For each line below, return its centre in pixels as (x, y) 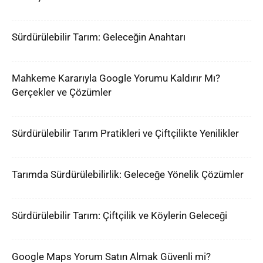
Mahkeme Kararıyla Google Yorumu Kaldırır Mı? (116, 78)
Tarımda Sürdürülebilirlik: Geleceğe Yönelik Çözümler (128, 174)
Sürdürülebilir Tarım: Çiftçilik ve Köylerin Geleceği (119, 215)
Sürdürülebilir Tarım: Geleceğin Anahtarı (99, 37)
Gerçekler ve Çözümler (62, 92)
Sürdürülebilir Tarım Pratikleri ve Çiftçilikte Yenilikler (125, 133)
